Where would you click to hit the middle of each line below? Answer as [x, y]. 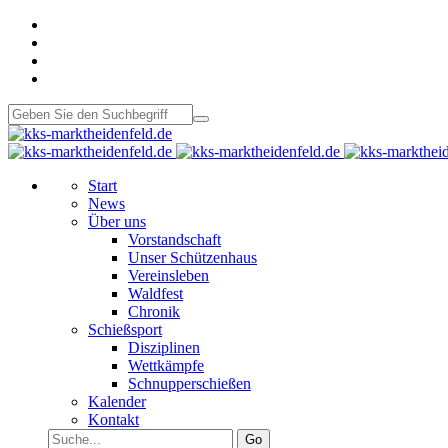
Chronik [154, 311]
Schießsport [125, 329]
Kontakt [113, 419]
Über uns [117, 221]
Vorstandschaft [174, 239]
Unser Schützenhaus [192, 257]
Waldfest [155, 293]
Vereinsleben [168, 275]
